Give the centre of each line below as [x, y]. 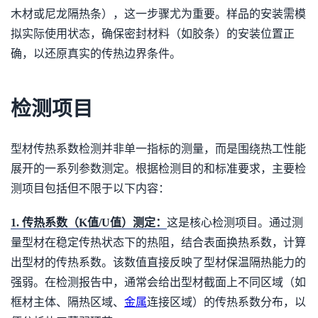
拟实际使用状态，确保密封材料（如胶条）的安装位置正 [153, 34]
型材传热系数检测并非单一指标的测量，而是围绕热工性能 [158, 149]
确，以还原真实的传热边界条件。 [96, 54]
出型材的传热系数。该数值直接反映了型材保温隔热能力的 [158, 262]
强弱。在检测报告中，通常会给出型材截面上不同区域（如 [158, 282]
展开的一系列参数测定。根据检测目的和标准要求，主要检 [158, 169]
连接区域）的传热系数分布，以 [226, 302]
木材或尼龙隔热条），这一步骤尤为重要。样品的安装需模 [158, 14]
